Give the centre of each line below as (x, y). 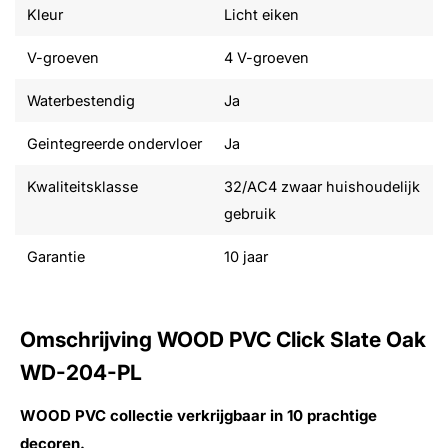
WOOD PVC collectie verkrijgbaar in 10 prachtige (198, 416)
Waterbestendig (81, 100)
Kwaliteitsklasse (82, 186)
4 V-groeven (266, 57)
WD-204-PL (81, 372)
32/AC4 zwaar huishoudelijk (322, 186)
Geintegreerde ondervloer (114, 143)
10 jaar (246, 256)
